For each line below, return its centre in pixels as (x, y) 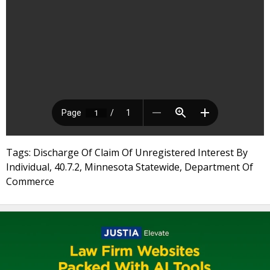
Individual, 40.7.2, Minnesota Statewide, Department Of (130, 167)
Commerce (30, 181)
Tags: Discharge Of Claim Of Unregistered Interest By (127, 152)
